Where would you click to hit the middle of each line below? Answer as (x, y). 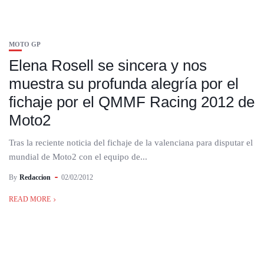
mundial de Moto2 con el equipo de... (78, 157)
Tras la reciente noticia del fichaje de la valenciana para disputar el (131, 143)
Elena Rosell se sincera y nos (108, 65)
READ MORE (30, 199)
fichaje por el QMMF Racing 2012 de (132, 102)
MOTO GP (25, 44)
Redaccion (35, 177)
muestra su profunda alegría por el (124, 84)
